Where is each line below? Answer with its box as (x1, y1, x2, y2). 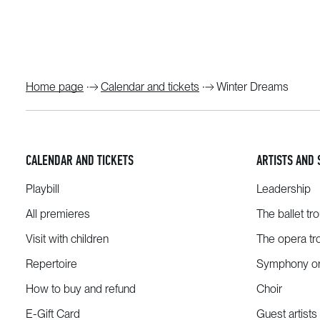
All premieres (26, 207, 90, 221)
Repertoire (26, 257, 77, 271)
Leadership (256, 182, 311, 196)
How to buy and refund (26, 282, 136, 296)
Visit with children (26, 232, 109, 246)
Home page (26, 80, 84, 94)
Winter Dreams (216, 80, 289, 94)
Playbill (26, 182, 59, 196)
